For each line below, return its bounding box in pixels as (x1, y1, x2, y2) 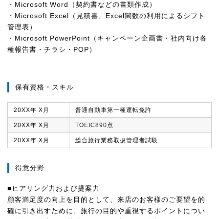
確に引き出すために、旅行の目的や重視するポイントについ (7, 207, 205, 215)
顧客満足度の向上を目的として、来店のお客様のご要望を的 (7, 196, 205, 203)
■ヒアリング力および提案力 (7, 184, 100, 192)
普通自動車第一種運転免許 (75, 107, 152, 113)
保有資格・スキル (15, 83, 74, 91)
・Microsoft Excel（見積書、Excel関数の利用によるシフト (7, 12, 205, 20)
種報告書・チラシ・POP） (7, 45, 96, 53)
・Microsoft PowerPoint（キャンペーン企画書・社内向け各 (7, 34, 207, 42)
